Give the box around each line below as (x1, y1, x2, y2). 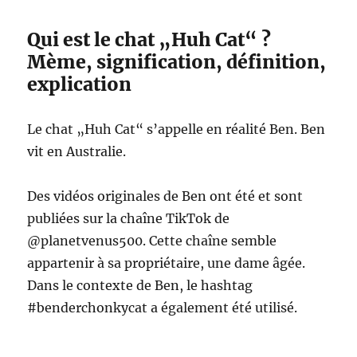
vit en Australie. (27, 143, 127, 159)
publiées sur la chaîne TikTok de (27, 210, 230, 226)
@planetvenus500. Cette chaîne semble (27, 233, 277, 249)
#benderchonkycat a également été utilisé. (27, 300, 298, 316)
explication (27, 73, 132, 96)
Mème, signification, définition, (27, 50, 327, 73)
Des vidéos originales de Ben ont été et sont (27, 188, 304, 204)
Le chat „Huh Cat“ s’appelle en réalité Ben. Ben (27, 121, 326, 137)
